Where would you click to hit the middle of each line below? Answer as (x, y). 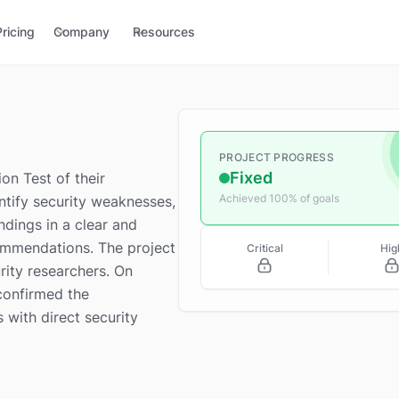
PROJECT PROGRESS (277, 157)
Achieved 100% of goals (279, 198)
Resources (164, 32)
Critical (265, 248)
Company (81, 32)
